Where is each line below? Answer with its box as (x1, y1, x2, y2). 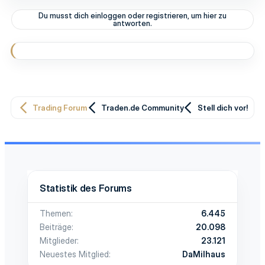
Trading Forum (32, 102, 87, 112)
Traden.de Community (101, 102, 184, 112)
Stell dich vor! (198, 102, 248, 112)
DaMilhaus (182, 248, 225, 259)
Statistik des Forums (40, 182, 132, 194)
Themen (40, 208, 71, 218)
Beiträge (40, 221, 72, 232)
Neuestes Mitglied (40, 248, 109, 259)
